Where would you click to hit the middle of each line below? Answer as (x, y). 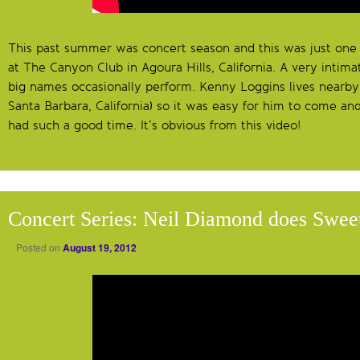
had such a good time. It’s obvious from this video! (154, 125)
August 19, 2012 (100, 248)
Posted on (39, 247)
